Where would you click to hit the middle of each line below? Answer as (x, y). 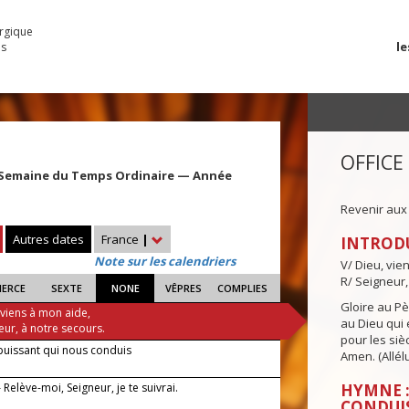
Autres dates (48, 240)
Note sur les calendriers (165, 262)
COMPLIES (242, 288)
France (121, 240)
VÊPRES (184, 288)
